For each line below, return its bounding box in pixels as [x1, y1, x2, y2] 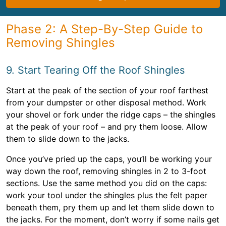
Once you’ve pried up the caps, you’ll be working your [6, 154, 212, 164]
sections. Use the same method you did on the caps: [6, 178, 207, 188]
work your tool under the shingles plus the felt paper [6, 190, 207, 200]
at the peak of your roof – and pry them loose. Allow [6, 122, 207, 132]
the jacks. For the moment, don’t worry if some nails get [6, 214, 219, 224]
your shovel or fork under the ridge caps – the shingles [6, 109, 215, 120]
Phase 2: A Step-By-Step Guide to [6, 22, 203, 36]
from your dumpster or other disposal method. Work [6, 97, 206, 107]
